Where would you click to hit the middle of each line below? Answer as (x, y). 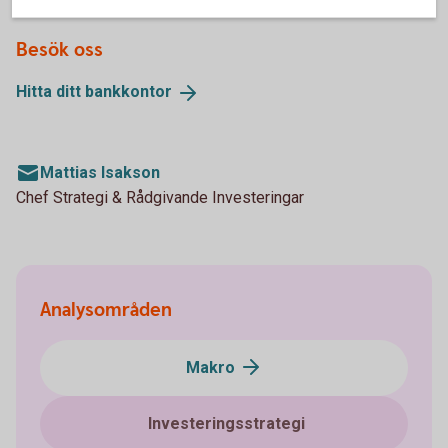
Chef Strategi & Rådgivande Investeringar (160, 197)
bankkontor (128, 91)
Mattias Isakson (100, 172)
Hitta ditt (50, 91)
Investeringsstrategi (226, 423)
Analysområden (106, 310)
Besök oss (59, 50)
